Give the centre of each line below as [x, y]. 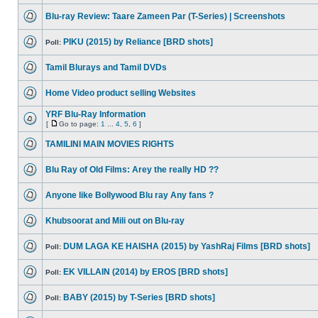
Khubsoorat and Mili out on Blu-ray [115, 221]
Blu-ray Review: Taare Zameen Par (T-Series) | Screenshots [165, 16]
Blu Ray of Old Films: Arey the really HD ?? [132, 170]
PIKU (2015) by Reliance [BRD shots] [138, 42]
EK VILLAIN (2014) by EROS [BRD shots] [146, 272]
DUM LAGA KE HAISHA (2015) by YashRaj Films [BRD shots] [187, 246]
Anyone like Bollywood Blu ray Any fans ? [130, 195]
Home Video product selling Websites [121, 93]
